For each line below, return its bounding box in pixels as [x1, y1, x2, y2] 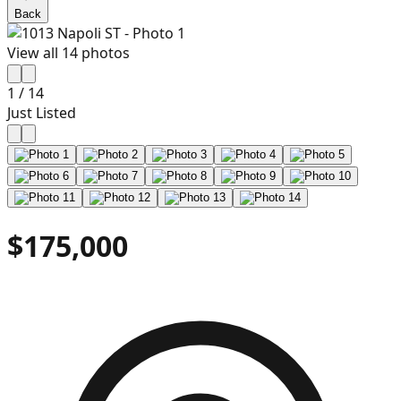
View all [7, 43, 62, 63]
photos [78, 43, 130, 63]
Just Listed [7, 103, 76, 123]
